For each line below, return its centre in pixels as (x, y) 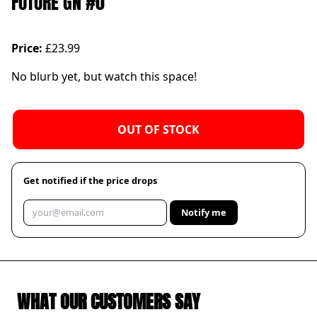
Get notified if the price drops (90, 181)
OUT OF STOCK (158, 130)
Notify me (204, 213)
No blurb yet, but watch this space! (104, 77)
